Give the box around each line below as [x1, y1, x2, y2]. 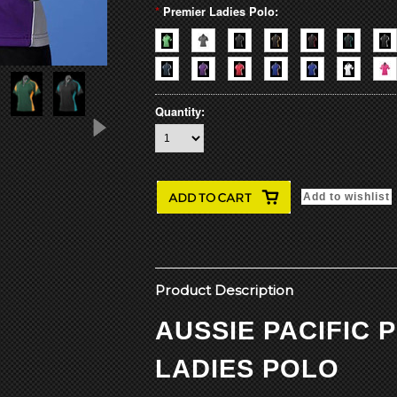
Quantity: [155, 104, 205, 120]
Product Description [155, 282, 293, 299]
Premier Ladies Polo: [163, 4, 278, 19]
